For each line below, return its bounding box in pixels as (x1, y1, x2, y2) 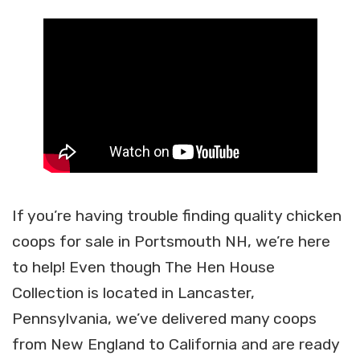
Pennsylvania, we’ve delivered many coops (12, 309, 317, 328)
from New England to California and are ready (12, 334, 340, 354)
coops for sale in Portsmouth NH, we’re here (12, 231, 330, 251)
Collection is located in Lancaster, (12, 283, 255, 302)
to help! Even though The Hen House (12, 257, 275, 276)
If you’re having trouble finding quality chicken (12, 206, 342, 225)
